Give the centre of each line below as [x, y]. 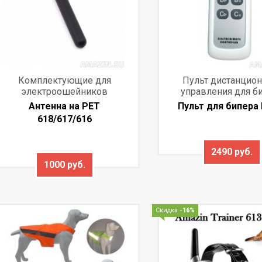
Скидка [167, 211]
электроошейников [65, 92]
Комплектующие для [64, 81]
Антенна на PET [65, 106]
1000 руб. [64, 165]
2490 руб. [232, 152]
